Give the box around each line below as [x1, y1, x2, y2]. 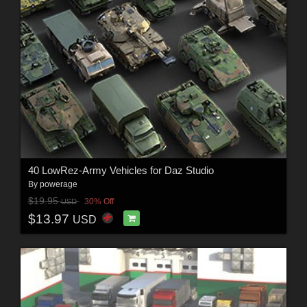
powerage [39, 180, 77, 190]
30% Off [84, 196, 114, 206]
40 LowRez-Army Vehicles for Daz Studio [27, 164, 214, 177]
